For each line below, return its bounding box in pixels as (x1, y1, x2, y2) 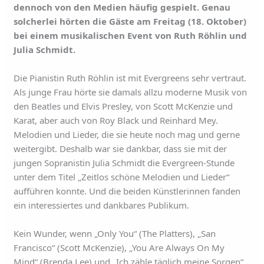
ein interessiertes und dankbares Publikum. (14, 199, 190, 211)
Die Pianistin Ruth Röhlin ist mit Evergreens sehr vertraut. (14, 72, 247, 84)
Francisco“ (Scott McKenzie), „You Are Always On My (14, 242, 225, 253)
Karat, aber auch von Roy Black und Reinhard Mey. (14, 114, 219, 126)
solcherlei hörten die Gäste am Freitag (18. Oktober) (14, 15, 247, 27)
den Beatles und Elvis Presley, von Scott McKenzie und (14, 100, 233, 112)
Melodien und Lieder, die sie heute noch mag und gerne (14, 128, 240, 140)
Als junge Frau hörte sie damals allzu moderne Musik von (14, 86, 247, 98)
